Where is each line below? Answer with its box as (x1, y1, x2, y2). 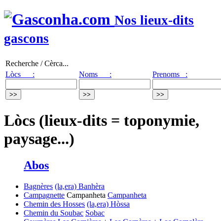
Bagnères (24, 182, 53, 190)
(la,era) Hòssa (87, 199, 130, 208)
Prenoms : (152, 70, 187, 78)
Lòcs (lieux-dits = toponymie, (4, 111, 199, 130)
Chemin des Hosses (24, 199, 85, 208)
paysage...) (4, 130, 74, 148)
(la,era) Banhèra (55, 182, 105, 190)
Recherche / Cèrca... (5, 59, 69, 68)
